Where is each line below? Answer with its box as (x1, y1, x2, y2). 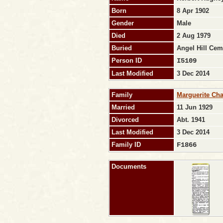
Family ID (111, 141, 141, 149)
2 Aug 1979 (177, 32, 213, 40)
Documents (111, 163, 146, 171)
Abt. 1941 (177, 116, 207, 124)
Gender (111, 19, 134, 27)
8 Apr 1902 (177, 7, 211, 15)
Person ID (111, 57, 142, 65)
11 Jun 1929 (177, 104, 215, 111)
